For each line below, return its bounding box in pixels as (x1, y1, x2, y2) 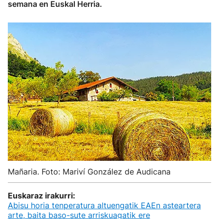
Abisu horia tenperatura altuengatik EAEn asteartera (8, 200, 201, 210)
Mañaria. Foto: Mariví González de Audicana (8, 167, 171, 176)
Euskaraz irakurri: (8, 191, 75, 200)
